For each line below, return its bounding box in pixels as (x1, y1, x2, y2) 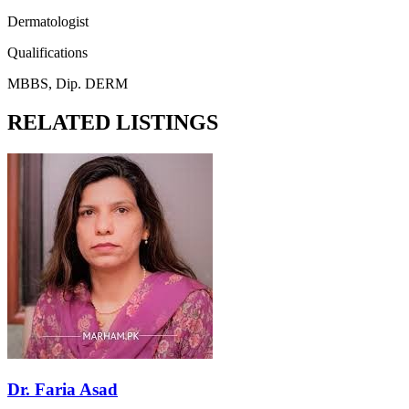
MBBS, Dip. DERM (7, 76, 128, 92)
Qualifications (7, 45, 88, 61)
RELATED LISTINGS (7, 110, 218, 135)
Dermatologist (7, 14, 89, 30)
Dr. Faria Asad (7, 379, 118, 399)
